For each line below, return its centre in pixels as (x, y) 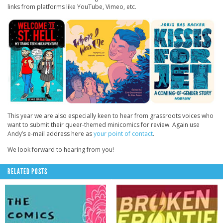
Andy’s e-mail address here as (51, 134)
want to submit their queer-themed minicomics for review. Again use (104, 125)
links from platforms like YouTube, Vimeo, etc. (72, 6)
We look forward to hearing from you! (61, 150)
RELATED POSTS (27, 172)
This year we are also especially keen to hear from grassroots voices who (111, 116)
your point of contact (123, 134)
